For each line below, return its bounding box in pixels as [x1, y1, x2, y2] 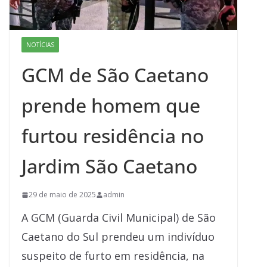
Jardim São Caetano [21, 153, 197, 179]
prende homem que [21, 92, 200, 119]
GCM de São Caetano [21, 62, 209, 88]
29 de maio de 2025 [29, 190, 96, 200]
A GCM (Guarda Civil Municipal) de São [21, 210, 216, 225]
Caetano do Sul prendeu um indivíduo [21, 229, 215, 244]
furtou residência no [21, 123, 204, 149]
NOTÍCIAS [26, 41, 54, 49]
